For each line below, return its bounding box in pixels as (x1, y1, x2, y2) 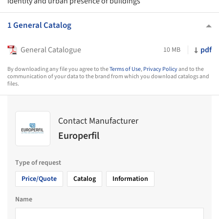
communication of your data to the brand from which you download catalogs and (7, 72, 209, 81)
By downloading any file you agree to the (7, 65, 109, 73)
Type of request (15, 158, 61, 168)
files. (7, 80, 19, 88)
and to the (177, 65, 204, 73)
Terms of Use (109, 65, 141, 73)
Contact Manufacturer (58, 114, 138, 127)
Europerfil (58, 129, 99, 143)
